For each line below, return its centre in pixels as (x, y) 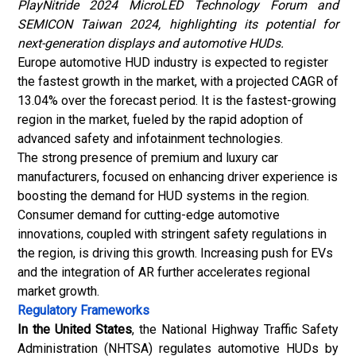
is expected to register (265, 62)
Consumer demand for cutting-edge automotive (149, 215)
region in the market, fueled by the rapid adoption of (161, 120)
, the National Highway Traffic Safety (235, 329)
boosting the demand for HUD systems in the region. (163, 196)
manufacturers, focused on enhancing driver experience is (178, 177)
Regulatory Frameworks (83, 310)
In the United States (75, 329)
